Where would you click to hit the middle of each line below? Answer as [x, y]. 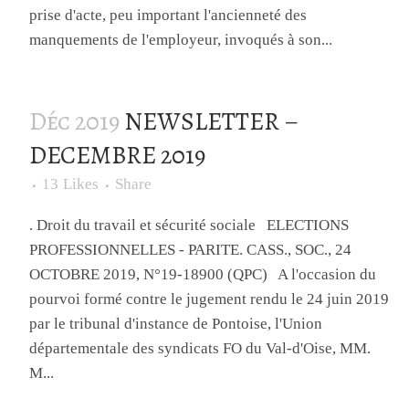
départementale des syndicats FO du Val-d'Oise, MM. [200, 349]
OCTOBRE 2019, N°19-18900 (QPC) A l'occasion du [203, 275]
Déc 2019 [75, 122]
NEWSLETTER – [211, 122]
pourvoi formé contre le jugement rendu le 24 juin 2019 [210, 299]
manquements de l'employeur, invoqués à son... [181, 40]
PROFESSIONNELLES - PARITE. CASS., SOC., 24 [191, 250]
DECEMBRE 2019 [118, 156]
